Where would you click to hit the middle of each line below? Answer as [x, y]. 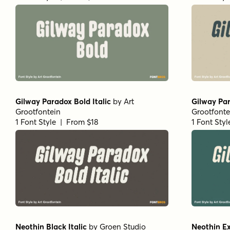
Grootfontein [38, 111]
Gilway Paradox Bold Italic [63, 101]
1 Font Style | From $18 [57, 122]
